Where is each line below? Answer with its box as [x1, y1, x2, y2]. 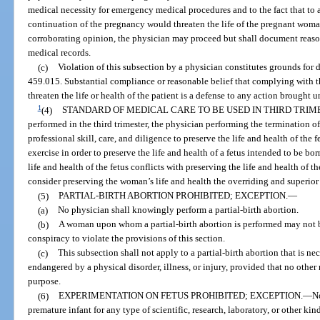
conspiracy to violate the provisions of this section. [28, 233, 226, 244]
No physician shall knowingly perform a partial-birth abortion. [57, 204, 299, 216]
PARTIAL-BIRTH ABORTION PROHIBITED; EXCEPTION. [58, 190, 288, 201]
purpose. [28, 276, 61, 287]
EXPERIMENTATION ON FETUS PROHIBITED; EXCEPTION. [58, 290, 303, 301]
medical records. [28, 47, 91, 59]
